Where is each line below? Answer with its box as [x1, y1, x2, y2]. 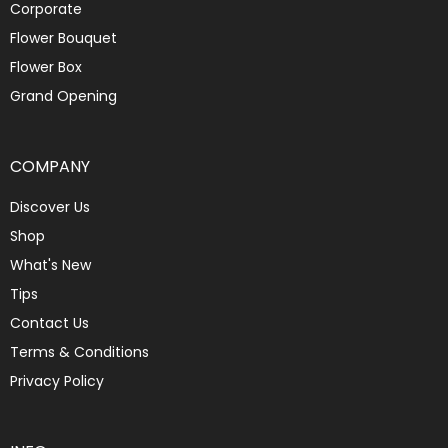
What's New [10, 255, 91, 275]
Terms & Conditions [10, 342, 149, 362]
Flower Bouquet [10, 28, 117, 48]
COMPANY [10, 155, 90, 178]
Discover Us [10, 197, 90, 217]
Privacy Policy [10, 371, 104, 391]
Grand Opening [10, 86, 117, 106]
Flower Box [10, 57, 82, 77]
